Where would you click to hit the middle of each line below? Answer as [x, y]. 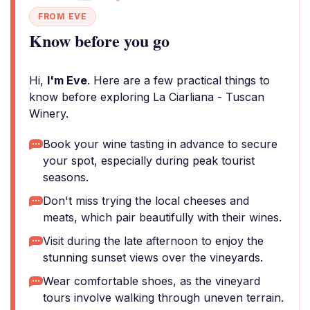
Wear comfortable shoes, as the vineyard [152, 281]
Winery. [49, 113]
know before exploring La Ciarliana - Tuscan [147, 97]
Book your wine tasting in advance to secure [160, 144]
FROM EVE [63, 16]
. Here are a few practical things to [179, 80]
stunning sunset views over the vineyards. [153, 257]
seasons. [66, 177]
